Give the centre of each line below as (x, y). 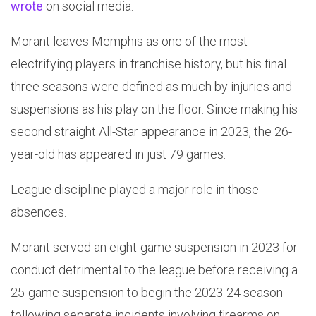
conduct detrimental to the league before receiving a (154, 270)
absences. (38, 212)
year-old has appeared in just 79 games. (118, 154)
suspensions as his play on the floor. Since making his (154, 109)
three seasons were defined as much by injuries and (151, 87)
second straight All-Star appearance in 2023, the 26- (151, 132)
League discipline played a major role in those (135, 190)
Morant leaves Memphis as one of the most (129, 42)
